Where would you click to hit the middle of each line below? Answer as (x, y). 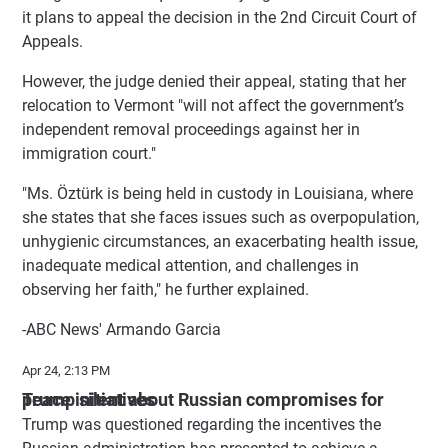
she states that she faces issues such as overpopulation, (220, 217)
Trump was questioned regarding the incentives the (201, 424)
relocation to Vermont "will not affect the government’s (213, 105)
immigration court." (89, 153)
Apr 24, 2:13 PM (66, 370)
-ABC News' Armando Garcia (121, 329)
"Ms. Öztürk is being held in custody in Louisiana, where (217, 193)
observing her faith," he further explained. (165, 289)
